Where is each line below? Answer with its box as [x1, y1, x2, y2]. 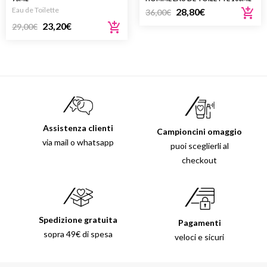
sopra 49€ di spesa [43, 229, 113, 240]
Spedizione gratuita [38, 215, 117, 225]
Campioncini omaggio [157, 126, 243, 137]
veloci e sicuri [175, 231, 225, 242]
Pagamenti [178, 217, 221, 228]
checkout [182, 155, 218, 166]
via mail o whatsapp [42, 137, 114, 148]
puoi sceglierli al [170, 141, 229, 151]
